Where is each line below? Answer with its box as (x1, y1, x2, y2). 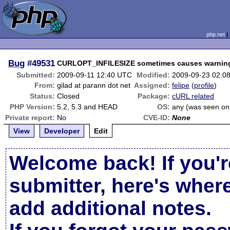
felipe (172, 81, 190, 89)
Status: (30, 92, 55, 100)
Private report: (5, 113, 55, 122)
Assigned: (134, 81, 170, 89)
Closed (57, 92, 80, 100)
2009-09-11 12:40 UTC (57, 71, 132, 79)
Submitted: (16, 71, 55, 79)
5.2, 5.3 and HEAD (57, 103, 118, 111)
